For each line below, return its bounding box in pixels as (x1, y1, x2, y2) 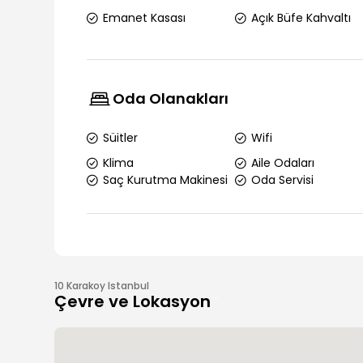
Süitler (103, 129, 139, 146)
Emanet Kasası (103, 9, 186, 26)
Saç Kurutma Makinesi (103, 172, 228, 188)
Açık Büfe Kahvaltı (250, 9, 351, 26)
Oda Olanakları (113, 88, 229, 109)
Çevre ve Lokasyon (54, 290, 211, 313)
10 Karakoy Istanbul (54, 279, 150, 293)
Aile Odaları (250, 155, 314, 171)
